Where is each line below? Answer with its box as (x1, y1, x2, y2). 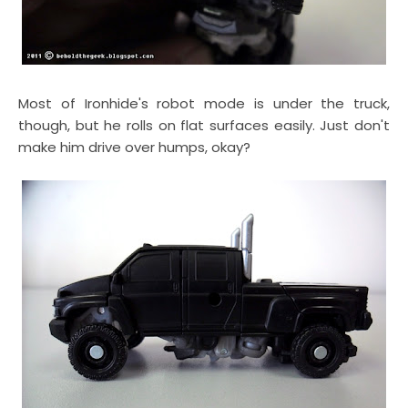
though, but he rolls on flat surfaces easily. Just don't (18, 116, 390, 135)
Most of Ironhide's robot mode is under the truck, (18, 94, 390, 113)
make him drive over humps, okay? (18, 138, 250, 157)
